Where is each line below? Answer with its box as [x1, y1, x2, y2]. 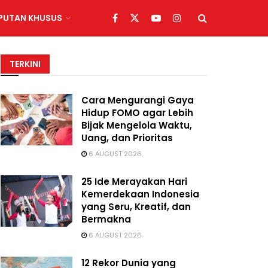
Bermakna [81, 213, 131, 226]
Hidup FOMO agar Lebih [81, 106, 193, 119]
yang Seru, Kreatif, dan [81, 200, 191, 213]
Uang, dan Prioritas [81, 132, 173, 144]
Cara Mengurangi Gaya [81, 94, 194, 106]
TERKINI [10, 58, 41, 70]
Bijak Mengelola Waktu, [81, 119, 192, 132]
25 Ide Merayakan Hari [81, 175, 187, 188]
